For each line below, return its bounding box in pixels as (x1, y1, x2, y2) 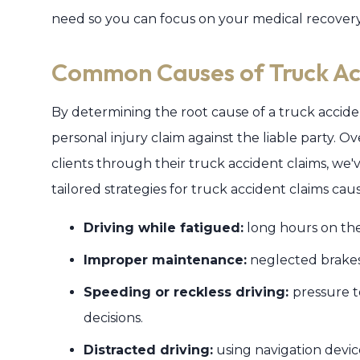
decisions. (84, 310, 143, 325)
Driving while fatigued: (84, 220, 243, 235)
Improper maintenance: (84, 252, 247, 268)
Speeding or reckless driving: (84, 284, 292, 300)
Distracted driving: (84, 342, 213, 358)
